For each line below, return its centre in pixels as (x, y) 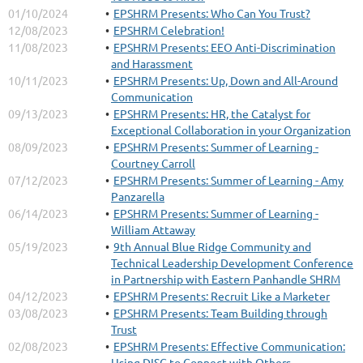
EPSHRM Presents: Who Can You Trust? (212, 13)
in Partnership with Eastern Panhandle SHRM (226, 279)
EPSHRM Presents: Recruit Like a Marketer (222, 296)
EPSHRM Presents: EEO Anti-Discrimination (224, 47)
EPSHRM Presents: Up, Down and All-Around (226, 80)
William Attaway (153, 229)
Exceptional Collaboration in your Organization (231, 130)
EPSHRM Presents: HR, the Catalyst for (212, 113)
